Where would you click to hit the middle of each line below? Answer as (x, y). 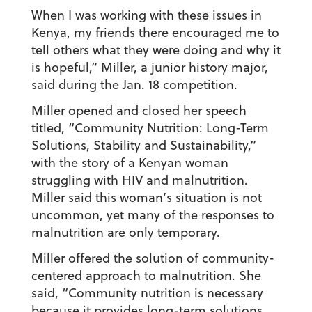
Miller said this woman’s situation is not (146, 198)
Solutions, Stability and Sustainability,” (143, 146)
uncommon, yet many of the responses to (153, 215)
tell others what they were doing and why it (156, 50)
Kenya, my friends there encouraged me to (155, 33)
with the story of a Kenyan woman (130, 163)
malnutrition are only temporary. (125, 233)
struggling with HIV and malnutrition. (139, 180)
